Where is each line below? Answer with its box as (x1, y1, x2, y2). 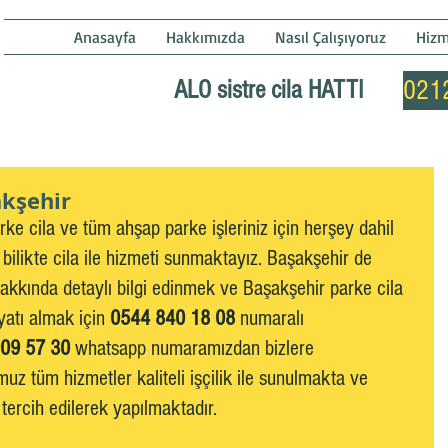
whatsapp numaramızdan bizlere (70, 336, 319, 361)
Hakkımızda (166, 27, 245, 47)
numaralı (235, 306, 309, 331)
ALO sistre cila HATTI (174, 75, 370, 105)
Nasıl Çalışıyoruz (275, 27, 386, 47)
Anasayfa (74, 27, 136, 47)
